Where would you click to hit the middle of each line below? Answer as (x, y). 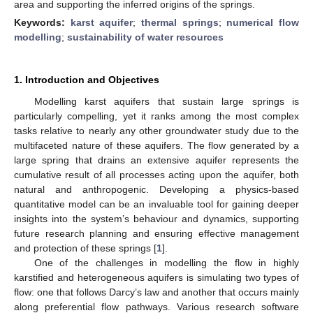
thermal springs (180, 22)
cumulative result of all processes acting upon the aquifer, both (156, 174)
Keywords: (42, 22)
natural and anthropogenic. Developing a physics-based (156, 189)
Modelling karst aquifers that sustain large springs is (166, 101)
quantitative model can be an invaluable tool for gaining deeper (156, 204)
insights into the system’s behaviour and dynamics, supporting (156, 218)
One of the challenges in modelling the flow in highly (166, 262)
